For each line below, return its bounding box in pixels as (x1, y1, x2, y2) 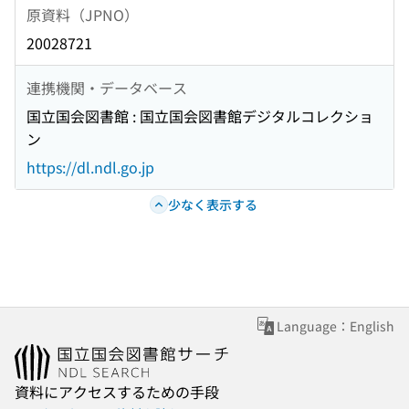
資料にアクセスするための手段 (15, 381, 219, 404)
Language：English (277, 317, 394, 336)
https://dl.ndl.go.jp (26, 156, 154, 179)
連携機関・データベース (26, 76, 187, 99)
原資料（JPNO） (26, 3, 139, 26)
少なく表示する (167, 194, 257, 214)
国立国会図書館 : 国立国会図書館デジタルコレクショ (26, 105, 373, 128)
